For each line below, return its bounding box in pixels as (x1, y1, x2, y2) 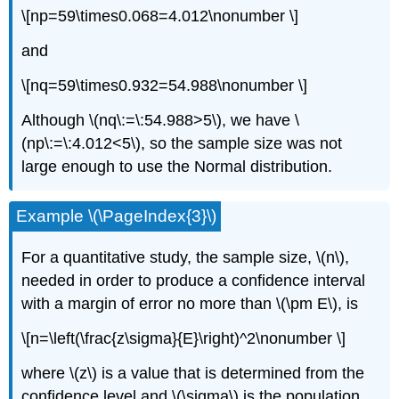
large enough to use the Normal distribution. (21, 157, 333, 175)
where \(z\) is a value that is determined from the (21, 363, 365, 382)
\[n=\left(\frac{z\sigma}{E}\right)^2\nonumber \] (21, 330, 346, 348)
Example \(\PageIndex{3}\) (16, 207, 217, 226)
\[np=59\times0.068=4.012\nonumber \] (21, 7, 299, 26)
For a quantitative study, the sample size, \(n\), (21, 248, 350, 267)
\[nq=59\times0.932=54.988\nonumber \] (21, 77, 308, 95)
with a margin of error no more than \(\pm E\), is (21, 295, 359, 313)
